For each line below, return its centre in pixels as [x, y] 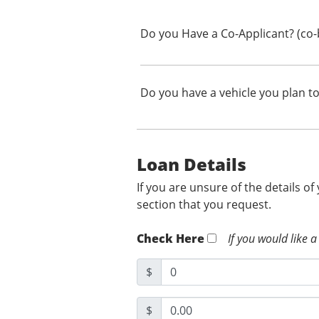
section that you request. [205, 205]
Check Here [171, 239]
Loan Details [192, 164]
